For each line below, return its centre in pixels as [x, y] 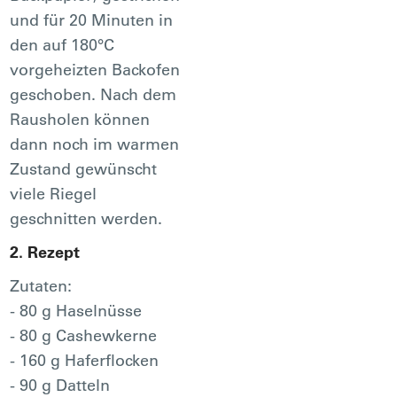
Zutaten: [41, 285]
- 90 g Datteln [60, 385]
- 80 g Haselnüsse [76, 310]
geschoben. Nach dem [93, 94]
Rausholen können [80, 119]
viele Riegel [54, 193]
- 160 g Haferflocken [85, 360]
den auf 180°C [62, 44]
